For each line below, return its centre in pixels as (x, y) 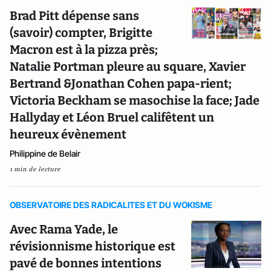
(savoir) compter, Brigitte (81, 33)
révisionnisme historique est (93, 247)
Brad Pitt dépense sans (74, 16)
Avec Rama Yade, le (64, 230)
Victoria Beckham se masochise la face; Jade (135, 101)
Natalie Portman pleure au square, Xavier (128, 67)
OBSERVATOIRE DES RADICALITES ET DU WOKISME (111, 205)
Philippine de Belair (45, 154)
